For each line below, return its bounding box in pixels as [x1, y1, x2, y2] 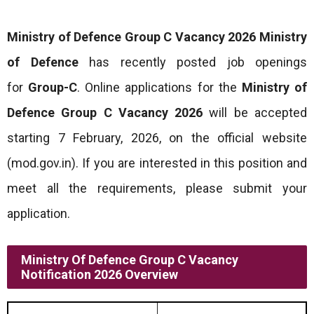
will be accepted [203, 105, 308, 120]
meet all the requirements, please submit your [7, 181, 307, 196]
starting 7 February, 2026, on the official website [7, 130, 307, 145]
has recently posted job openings [78, 55, 307, 69]
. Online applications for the [77, 80, 242, 95]
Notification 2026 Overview [21, 267, 178, 282]
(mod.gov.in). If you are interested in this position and [7, 156, 307, 170]
